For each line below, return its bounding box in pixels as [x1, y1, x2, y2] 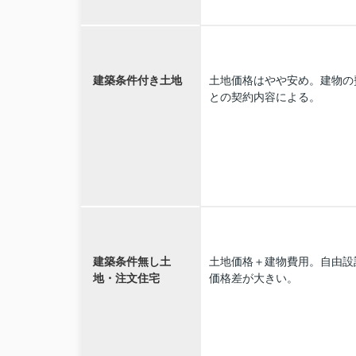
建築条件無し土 [93, 254, 171, 268]
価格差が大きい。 [209, 271, 298, 284]
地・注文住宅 [93, 271, 160, 284]
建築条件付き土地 [93, 73, 182, 87]
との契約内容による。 [209, 90, 320, 103]
